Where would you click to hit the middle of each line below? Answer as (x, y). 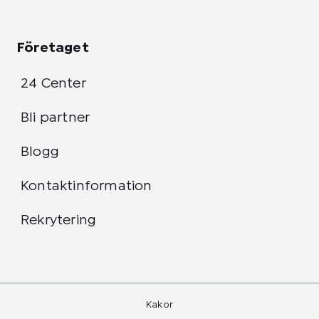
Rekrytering (59, 220)
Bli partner (56, 117)
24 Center (53, 83)
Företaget (53, 48)
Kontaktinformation (87, 186)
